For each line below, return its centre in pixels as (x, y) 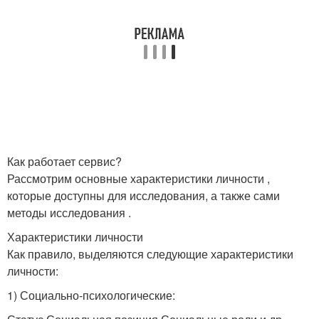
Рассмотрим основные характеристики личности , (138, 178)
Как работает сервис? (64, 161)
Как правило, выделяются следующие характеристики (150, 254)
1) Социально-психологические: (91, 295)
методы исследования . (69, 213)
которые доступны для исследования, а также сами (143, 195)
